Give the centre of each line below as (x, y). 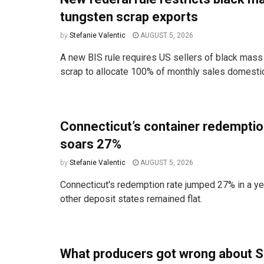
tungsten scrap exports (129, 17)
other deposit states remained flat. (131, 199)
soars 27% (91, 144)
